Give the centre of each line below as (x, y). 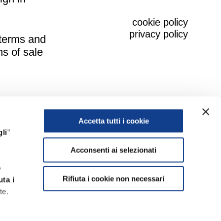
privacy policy (158, 34)
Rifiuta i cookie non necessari (113, 179)
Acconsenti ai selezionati (113, 150)
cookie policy (160, 22)
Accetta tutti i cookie (113, 121)
